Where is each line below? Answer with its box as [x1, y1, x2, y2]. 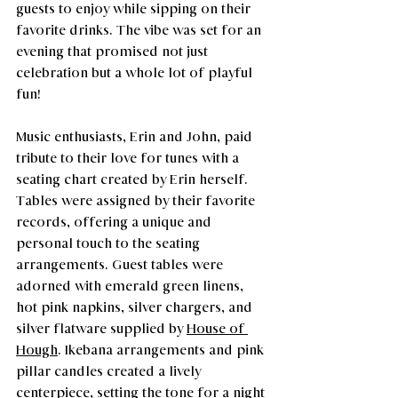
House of [187, 320, 248, 338]
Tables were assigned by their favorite [16, 192, 259, 210]
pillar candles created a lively [16, 362, 204, 380]
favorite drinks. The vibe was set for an [16, 21, 265, 39]
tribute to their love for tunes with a [16, 149, 243, 167]
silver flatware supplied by [16, 320, 187, 338]
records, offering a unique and [16, 213, 215, 231]
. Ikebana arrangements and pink [58, 341, 267, 359]
